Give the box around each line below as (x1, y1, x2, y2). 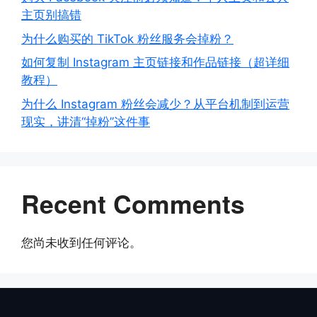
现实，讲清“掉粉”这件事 (21, 114, 150, 129)
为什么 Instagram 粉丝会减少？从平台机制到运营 (21, 96, 289, 111)
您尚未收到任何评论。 (21, 235, 142, 250)
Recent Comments (21, 185, 245, 221)
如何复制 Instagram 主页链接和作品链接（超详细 (21, 55, 289, 70)
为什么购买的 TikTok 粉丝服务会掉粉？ (21, 31, 234, 46)
